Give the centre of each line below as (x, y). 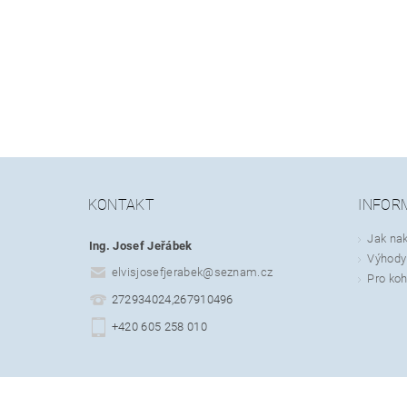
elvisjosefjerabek (157, 273)
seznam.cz (243, 273)
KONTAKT (121, 204)
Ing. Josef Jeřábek (140, 245)
